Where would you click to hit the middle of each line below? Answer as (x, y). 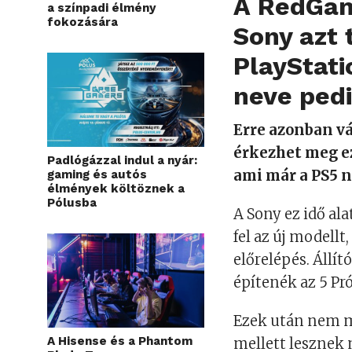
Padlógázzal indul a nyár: (122, 161)
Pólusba (72, 203)
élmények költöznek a (116, 189)
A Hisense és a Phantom (120, 341)
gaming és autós (97, 175)
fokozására (82, 22)
